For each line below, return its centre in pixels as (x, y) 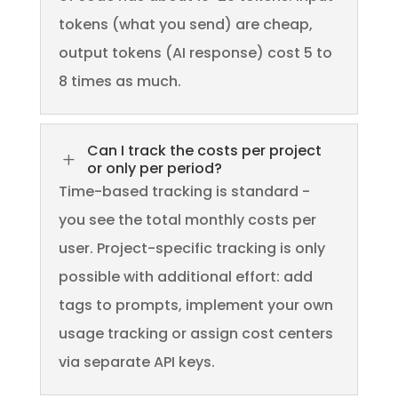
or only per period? (154, 169)
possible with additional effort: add (185, 277)
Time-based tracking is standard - (184, 192)
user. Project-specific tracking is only (191, 249)
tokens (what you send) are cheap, (185, 25)
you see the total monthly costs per (187, 220)
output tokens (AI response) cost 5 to (195, 53)
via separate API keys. (136, 362)
